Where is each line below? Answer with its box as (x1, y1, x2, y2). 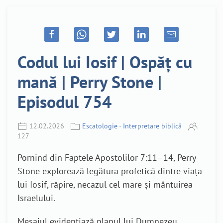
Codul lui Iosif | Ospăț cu (17, 50, 192, 73)
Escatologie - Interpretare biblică (82, 121, 182, 130)
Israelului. (17, 192, 55, 204)
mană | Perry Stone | (17, 70, 162, 93)
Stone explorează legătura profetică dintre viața (17, 165, 202, 177)
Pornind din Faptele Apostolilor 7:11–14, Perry (17, 152, 196, 164)
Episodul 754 (17, 90, 111, 112)
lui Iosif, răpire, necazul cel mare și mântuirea (17, 179, 193, 191)
